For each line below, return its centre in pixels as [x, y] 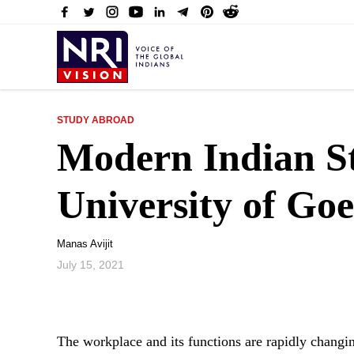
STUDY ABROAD [96, 120]
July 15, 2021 [90, 265]
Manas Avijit [85, 244]
